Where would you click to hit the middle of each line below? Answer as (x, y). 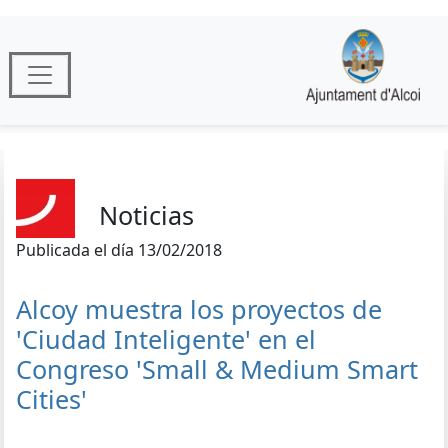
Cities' (51, 399)
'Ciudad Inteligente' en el (166, 339)
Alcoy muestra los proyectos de (199, 309)
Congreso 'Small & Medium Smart (217, 369)
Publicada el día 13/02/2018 (119, 250)
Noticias (146, 214)
